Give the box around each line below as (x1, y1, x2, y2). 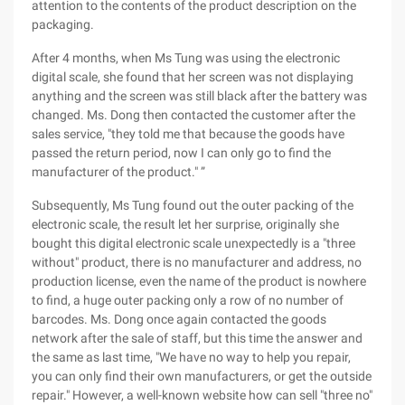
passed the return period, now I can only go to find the (32, 146, 331, 160)
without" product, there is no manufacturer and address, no (32, 255, 362, 269)
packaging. (32, 17, 94, 32)
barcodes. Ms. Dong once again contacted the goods (32, 312, 326, 326)
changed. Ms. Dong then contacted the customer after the (32, 108, 355, 122)
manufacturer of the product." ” (32, 165, 205, 179)
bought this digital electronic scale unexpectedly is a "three (32, 236, 355, 250)
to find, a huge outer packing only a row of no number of (32, 293, 344, 307)
